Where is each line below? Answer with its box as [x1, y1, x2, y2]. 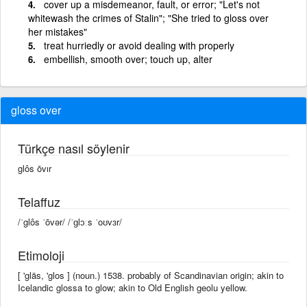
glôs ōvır [18, 161, 51, 175]
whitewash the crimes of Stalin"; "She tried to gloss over [28, 10, 269, 25]
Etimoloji [18, 245, 64, 264]
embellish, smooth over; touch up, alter [44, 51, 212, 66]
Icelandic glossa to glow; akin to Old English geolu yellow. [18, 280, 247, 294]
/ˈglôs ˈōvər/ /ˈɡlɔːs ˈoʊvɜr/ [18, 214, 122, 228]
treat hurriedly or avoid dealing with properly [44, 38, 234, 52]
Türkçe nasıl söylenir [18, 138, 130, 157]
